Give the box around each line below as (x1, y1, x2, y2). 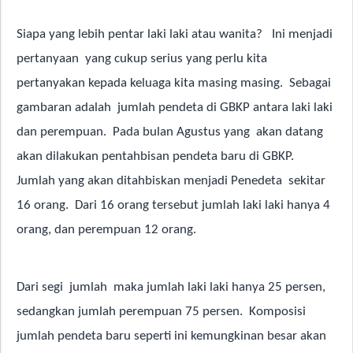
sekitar (288, 173, 325, 188)
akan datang (256, 124, 323, 139)
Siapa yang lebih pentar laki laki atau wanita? (17, 27, 262, 41)
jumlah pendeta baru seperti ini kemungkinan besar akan (17, 329, 326, 344)
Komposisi (249, 305, 306, 319)
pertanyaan (17, 51, 79, 65)
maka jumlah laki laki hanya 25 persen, (113, 281, 325, 295)
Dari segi (17, 281, 66, 295)
